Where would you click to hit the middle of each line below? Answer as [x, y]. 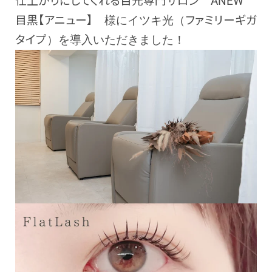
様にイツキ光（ [139, 21]
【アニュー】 [66, 21]
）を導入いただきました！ [116, 40]
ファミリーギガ [221, 21]
